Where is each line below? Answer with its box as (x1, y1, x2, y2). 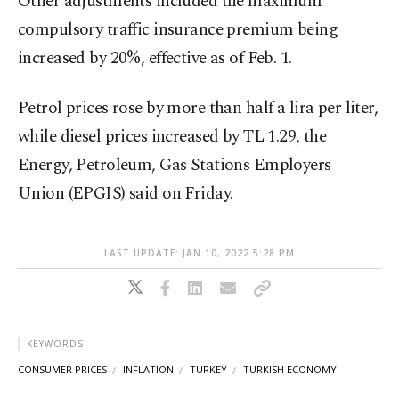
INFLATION (123, 362, 174, 377)
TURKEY (190, 362, 227, 377)
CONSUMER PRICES (18, 362, 107, 377)
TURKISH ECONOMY (243, 362, 337, 377)
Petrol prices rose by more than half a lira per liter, (18, 95, 379, 122)
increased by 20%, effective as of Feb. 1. (18, 45, 292, 72)
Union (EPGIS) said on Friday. (18, 181, 233, 208)
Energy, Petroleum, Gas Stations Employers (18, 152, 331, 179)
